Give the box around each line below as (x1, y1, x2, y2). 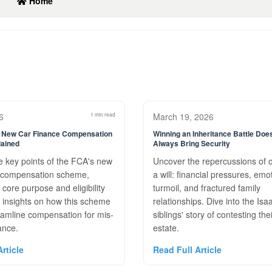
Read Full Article (152, 243, 222, 256)
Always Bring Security (152, 138, 230, 149)
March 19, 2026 (152, 110, 214, 123)
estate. (152, 222, 179, 234)
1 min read (90, 110, 115, 118)
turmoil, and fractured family (152, 182, 260, 194)
